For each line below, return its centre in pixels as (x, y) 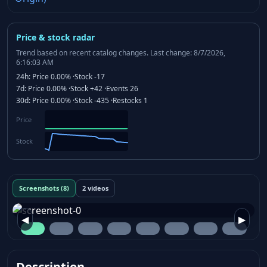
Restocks (127, 100)
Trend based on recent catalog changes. (82, 53)
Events (117, 89)
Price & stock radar (55, 37)
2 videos (95, 188)
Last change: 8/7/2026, (187, 53)
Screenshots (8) (44, 188)
